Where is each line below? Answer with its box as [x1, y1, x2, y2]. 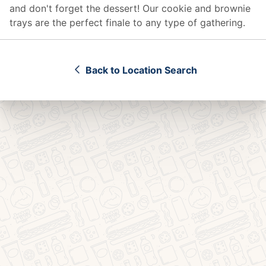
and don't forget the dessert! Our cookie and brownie [9, 2, 251, 14]
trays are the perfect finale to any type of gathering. [9, 17, 245, 28]
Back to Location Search [85, 64, 197, 76]
